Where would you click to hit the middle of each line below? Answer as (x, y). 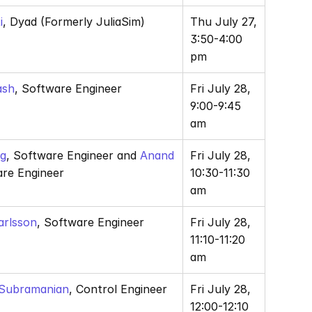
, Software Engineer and (71, 155)
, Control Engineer (120, 289)
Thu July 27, (224, 22)
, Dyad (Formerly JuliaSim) (74, 22)
